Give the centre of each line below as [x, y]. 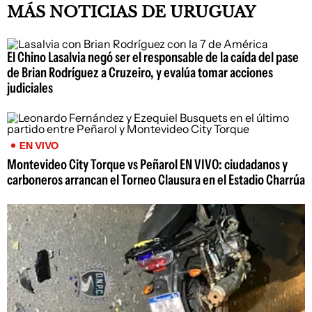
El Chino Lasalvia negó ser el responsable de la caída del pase [153, 57]
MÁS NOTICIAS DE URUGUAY [131, 12]
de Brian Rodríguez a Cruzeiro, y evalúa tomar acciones [140, 72]
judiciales [30, 87]
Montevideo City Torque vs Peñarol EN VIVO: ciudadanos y [147, 164]
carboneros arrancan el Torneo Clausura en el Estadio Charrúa [156, 179]
